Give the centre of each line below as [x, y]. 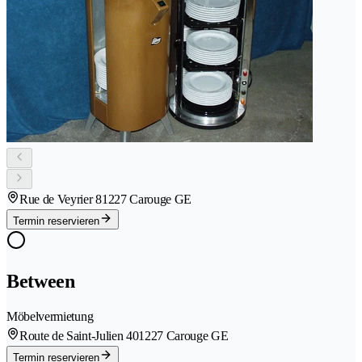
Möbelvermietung [50, 317]
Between [41, 282]
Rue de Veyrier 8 [61, 200]
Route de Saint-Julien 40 [79, 336]
